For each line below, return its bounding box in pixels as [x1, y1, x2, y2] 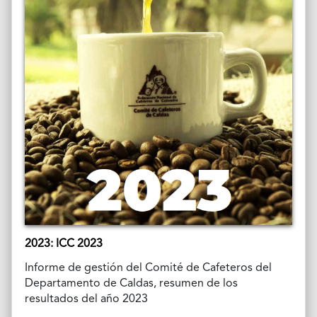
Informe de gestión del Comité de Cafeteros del [24, 262, 272, 274]
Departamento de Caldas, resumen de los [24, 277, 238, 289]
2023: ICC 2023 [24, 238, 103, 250]
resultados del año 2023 [24, 293, 148, 305]
